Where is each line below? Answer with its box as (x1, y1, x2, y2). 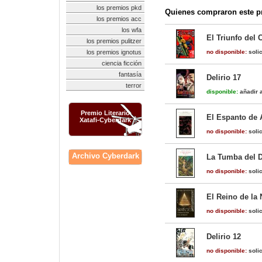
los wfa (122, 26, 142, 33)
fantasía (119, 71, 142, 78)
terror (126, 82, 142, 89)
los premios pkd (96, 4, 142, 11)
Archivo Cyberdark (71, 151, 139, 160)
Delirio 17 (206, 73, 241, 82)
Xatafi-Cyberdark (80, 116, 131, 123)
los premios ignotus (87, 49, 142, 56)
